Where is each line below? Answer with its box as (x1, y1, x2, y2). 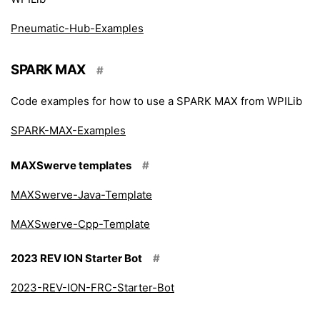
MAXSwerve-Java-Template (11, 187, 152, 201)
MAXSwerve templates (11, 158, 131, 172)
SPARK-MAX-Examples (11, 124, 126, 137)
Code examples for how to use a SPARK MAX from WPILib (11, 94, 302, 108)
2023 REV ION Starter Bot (11, 251, 142, 265)
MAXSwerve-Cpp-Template (11, 216, 150, 231)
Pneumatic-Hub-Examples (11, 21, 144, 35)
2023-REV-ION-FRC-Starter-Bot (11, 281, 174, 294)
